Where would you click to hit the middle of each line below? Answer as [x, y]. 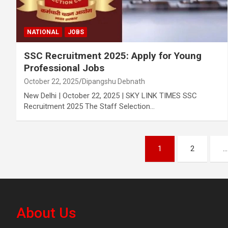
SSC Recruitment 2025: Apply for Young [113, 55]
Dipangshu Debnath [113, 81]
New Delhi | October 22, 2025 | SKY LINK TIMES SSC [110, 95]
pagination [54, 166]
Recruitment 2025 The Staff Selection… [89, 106]
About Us [46, 213]
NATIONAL [43, 32]
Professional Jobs [64, 68]
